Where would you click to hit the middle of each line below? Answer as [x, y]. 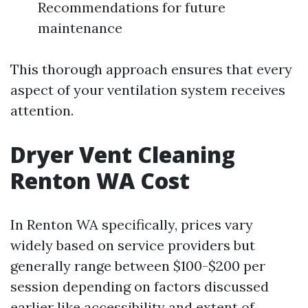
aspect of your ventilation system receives [148, 90]
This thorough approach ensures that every [151, 69]
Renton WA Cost [100, 180]
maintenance [80, 28]
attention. [42, 110]
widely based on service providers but [133, 245]
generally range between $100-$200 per [138, 266]
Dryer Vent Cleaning [123, 154]
